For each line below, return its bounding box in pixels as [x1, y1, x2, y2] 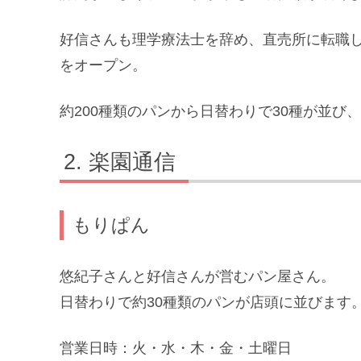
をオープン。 [60, 57, 147, 74]
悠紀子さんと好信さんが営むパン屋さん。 [60, 268, 335, 284]
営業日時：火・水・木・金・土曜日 [60, 339, 306, 356]
